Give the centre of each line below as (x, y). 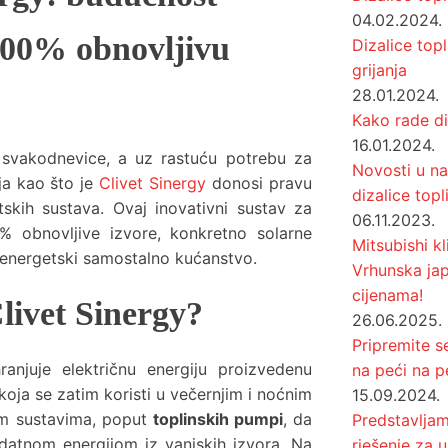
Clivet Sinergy (153, 183)
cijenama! (387, 295)
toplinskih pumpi (217, 419)
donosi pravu (262, 183)
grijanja (379, 70)
